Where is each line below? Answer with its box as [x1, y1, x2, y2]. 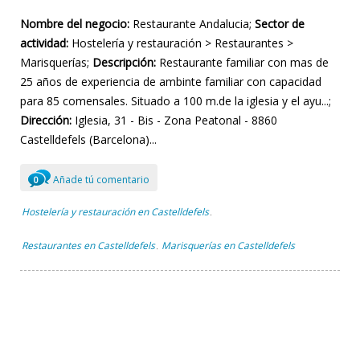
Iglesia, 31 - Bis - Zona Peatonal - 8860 [72, 112, 277, 129]
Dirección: [20, 112, 72, 129]
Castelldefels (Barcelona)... [20, 132, 157, 148]
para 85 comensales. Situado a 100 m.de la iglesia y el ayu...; [20, 93, 331, 109]
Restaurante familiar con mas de [156, 55, 329, 71]
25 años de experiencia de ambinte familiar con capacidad [20, 74, 321, 90]
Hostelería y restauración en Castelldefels [22, 205, 209, 219]
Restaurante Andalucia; [129, 16, 255, 32]
